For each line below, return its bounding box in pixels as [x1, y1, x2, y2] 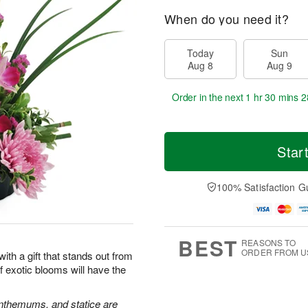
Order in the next [172, 90, 246, 104]
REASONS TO [241, 236, 296, 248]
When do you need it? [164, 10, 289, 27]
